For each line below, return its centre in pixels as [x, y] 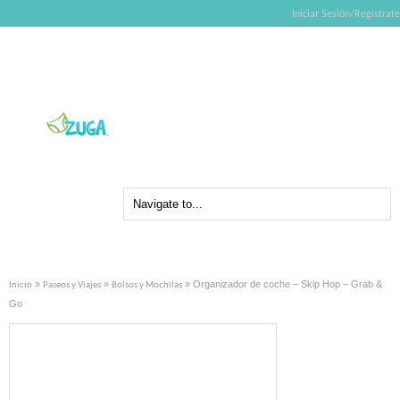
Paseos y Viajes [72, 285]
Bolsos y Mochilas [147, 285]
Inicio [21, 285]
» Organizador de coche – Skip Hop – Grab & [282, 283]
